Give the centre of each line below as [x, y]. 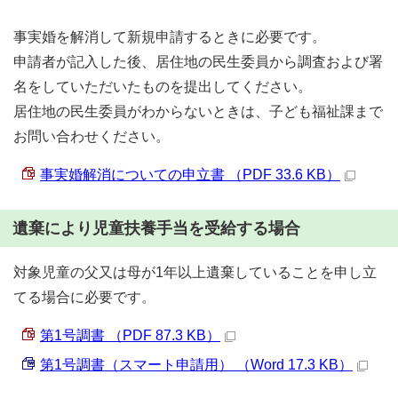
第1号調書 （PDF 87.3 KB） [130, 335]
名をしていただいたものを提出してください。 [163, 87]
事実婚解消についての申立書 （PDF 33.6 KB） [190, 175]
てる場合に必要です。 [84, 297]
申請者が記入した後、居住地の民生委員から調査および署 [198, 62]
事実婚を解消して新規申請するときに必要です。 [170, 37]
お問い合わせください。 [92, 136]
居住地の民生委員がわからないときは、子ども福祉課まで [198, 111]
